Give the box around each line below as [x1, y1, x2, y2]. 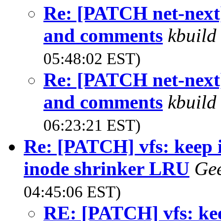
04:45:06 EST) [24, 183, 121, 201]
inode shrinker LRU [24, 157, 189, 179]
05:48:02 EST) [43, 49, 141, 68]
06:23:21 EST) [43, 116, 141, 134]
